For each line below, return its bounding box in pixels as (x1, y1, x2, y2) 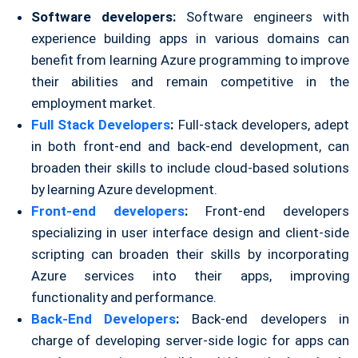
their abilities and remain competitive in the (30, 73, 350, 89)
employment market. (30, 94, 156, 111)
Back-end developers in (179, 310, 350, 327)
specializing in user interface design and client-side (30, 224, 350, 241)
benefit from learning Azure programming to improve (30, 51, 350, 68)
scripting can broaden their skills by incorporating (30, 245, 350, 262)
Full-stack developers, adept (173, 116, 350, 133)
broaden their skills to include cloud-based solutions (30, 159, 350, 176)
